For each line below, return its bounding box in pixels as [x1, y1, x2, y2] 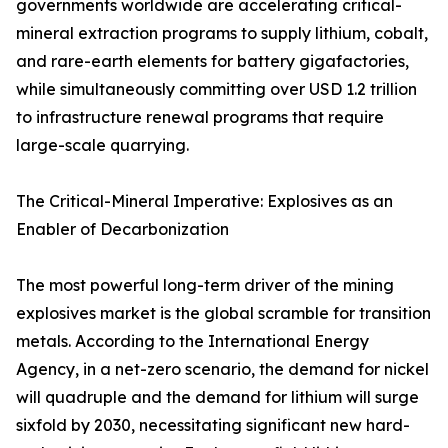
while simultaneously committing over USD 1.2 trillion [16, 79, 417, 100]
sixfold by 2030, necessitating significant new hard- [16, 415, 410, 436]
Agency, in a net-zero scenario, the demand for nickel [16, 359, 429, 380]
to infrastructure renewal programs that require [16, 107, 384, 128]
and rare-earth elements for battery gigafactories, [16, 51, 409, 72]
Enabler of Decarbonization [16, 219, 229, 240]
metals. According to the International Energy [16, 331, 369, 352]
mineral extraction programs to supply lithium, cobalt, [16, 23, 428, 44]
